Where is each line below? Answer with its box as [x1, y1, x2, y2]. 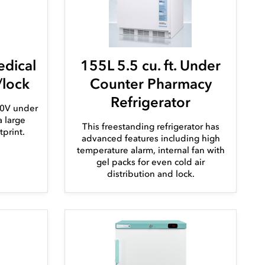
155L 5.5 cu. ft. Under [80, 57, 221, 75]
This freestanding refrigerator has [82, 121, 219, 132]
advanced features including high [81, 133, 220, 144]
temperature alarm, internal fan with [76, 145, 225, 156]
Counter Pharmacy [89, 75, 212, 93]
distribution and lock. [106, 169, 195, 180]
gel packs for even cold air [96, 157, 205, 168]
